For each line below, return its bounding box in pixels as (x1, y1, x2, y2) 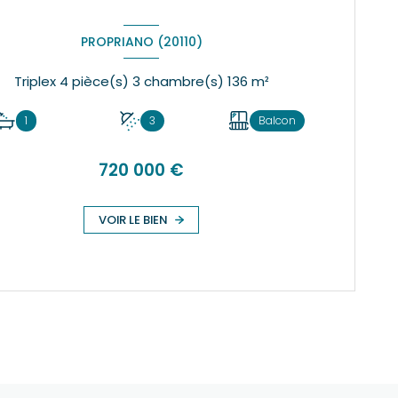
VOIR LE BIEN (99, 211, 169, 228)
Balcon (259, 113, 297, 129)
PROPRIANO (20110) (80, 32, 203, 51)
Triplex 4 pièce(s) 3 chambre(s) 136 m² (251, 71, 269, 91)
